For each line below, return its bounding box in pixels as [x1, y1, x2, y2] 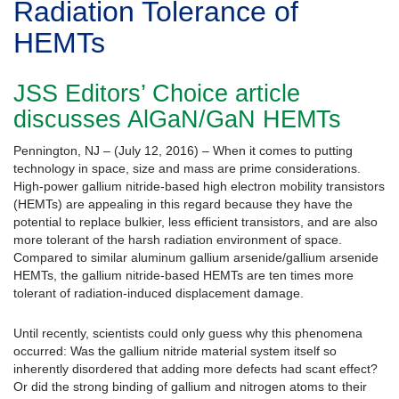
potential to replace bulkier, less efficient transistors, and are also [13, 215, 378, 230]
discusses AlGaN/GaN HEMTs [13, 106, 341, 134]
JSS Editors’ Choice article [13, 80, 300, 108]
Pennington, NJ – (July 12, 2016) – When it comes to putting [13, 143, 353, 159]
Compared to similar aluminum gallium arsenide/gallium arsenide [13, 250, 379, 265]
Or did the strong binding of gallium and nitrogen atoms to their [13, 379, 367, 395]
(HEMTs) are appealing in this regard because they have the [13, 197, 353, 212]
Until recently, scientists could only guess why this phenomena [13, 326, 362, 341]
